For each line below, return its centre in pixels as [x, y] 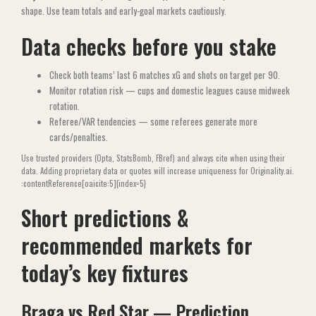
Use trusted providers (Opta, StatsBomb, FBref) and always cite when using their [153, 158]
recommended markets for [137, 245]
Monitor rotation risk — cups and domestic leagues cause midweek [170, 90]
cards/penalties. [79, 137]
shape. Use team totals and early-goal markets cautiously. [124, 11]
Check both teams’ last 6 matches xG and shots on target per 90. [165, 75]
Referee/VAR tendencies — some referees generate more [153, 121]
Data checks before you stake [149, 46]
